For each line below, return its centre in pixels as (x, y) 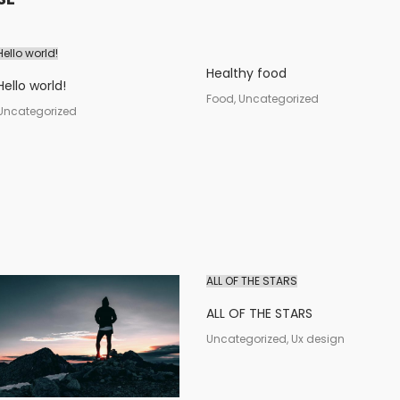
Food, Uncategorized (263, 99)
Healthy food (247, 73)
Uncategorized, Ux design (276, 339)
